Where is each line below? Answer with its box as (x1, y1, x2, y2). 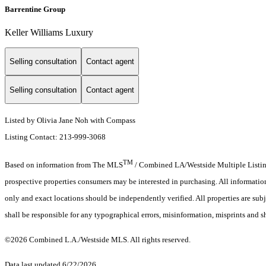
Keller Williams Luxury (5, 27, 93, 37)
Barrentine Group (5, 4, 65, 14)
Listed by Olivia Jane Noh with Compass (5, 116, 135, 125)
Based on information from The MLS (5, 160, 123, 170)
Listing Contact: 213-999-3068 (5, 132, 107, 142)
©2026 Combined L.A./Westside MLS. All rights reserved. (5, 235, 191, 245)
